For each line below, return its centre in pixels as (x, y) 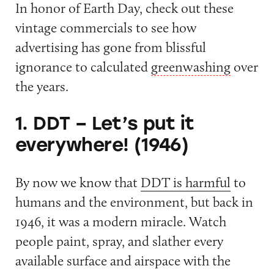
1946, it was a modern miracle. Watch (120, 221)
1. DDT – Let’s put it (105, 124)
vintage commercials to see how (106, 27)
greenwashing (191, 66)
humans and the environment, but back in (134, 202)
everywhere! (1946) (102, 145)
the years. (42, 86)
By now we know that (78, 182)
